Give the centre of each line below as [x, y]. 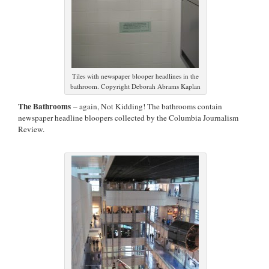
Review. [31, 129]
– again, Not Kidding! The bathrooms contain [147, 106]
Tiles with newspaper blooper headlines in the [135, 76]
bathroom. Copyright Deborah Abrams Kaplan [135, 86]
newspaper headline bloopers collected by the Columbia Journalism [128, 117]
